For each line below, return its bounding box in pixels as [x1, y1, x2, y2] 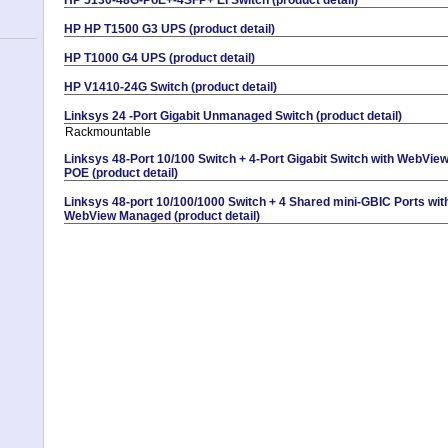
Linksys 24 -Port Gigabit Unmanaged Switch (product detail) [64, 108, 402, 123]
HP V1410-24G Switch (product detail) [64, 79, 277, 94]
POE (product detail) [64, 165, 178, 180]
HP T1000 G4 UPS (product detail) [64, 50, 255, 65]
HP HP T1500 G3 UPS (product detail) [64, 21, 275, 36]
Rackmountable [65, 124, 151, 139]
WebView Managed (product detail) [64, 208, 260, 223]
